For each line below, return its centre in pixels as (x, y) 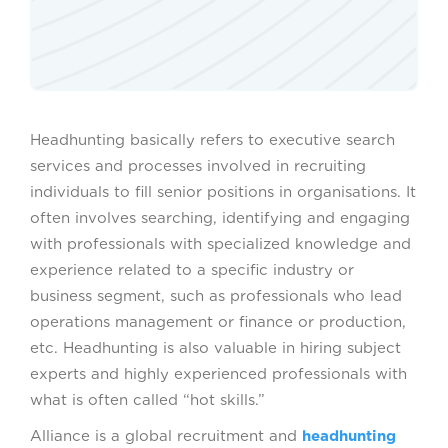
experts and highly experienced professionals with (218, 373)
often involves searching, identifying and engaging (220, 217)
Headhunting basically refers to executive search (212, 139)
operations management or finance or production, (218, 321)
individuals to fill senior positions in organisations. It (223, 191)
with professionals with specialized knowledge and (220, 243)
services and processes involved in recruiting (198, 165)
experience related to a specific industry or (192, 269)
